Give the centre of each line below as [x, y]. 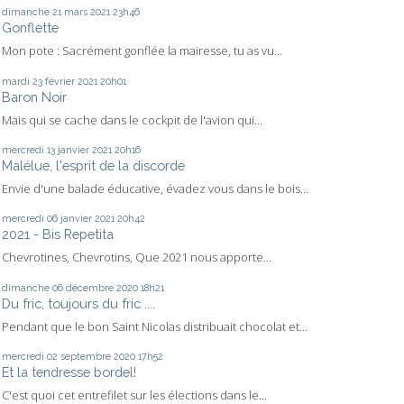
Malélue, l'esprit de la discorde [93, 165]
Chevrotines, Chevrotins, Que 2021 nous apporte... [137, 257]
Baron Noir [34, 96]
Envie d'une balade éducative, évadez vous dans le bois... [155, 189]
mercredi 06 [30, 219]
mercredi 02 [30, 357]
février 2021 [71, 81]
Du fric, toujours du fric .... [78, 303]
